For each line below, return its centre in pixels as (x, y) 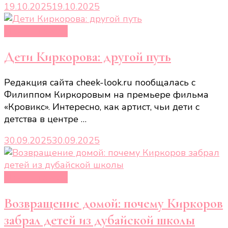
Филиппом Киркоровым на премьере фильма (106, 95)
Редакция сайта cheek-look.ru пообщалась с (100, 83)
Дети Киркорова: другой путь (88, 57)
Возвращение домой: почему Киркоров (113, 203)
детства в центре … (45, 119)
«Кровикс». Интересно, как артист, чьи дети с (102, 107)
